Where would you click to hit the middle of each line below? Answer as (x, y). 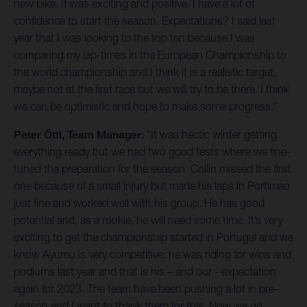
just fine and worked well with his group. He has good (139, 203)
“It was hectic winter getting (210, 135)
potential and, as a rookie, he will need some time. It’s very (148, 220)
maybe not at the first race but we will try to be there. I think (151, 89)
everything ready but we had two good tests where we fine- (152, 152)
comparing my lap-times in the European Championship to (150, 55)
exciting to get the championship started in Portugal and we (153, 237)
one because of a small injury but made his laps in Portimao (152, 186)
